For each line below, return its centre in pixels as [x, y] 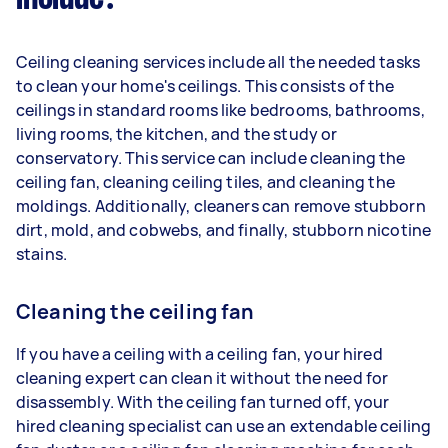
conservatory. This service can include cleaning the [211, 157]
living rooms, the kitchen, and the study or [177, 133]
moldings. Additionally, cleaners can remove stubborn [221, 205]
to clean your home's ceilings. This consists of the [205, 85]
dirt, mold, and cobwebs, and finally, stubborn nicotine [224, 229]
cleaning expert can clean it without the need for [202, 377]
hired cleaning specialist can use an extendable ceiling [224, 425]
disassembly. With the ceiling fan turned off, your [203, 401]
